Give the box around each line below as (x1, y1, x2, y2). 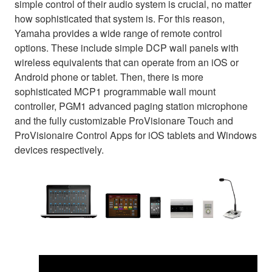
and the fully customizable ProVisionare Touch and (15, 114, 233, 128)
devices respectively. (15, 143, 104, 157)
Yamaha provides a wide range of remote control (15, 26, 222, 41)
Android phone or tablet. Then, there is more (15, 70, 203, 84)
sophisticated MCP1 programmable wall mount (15, 84, 216, 99)
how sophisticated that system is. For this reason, (15, 12, 225, 26)
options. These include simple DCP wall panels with (15, 41, 239, 55)
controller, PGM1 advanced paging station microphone (15, 99, 248, 114)
